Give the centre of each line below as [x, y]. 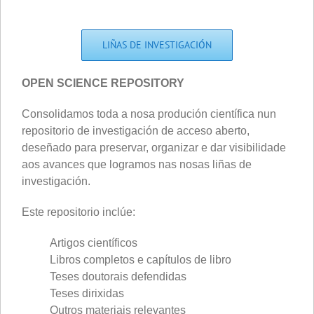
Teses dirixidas [87, 293]
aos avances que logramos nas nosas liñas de [137, 164]
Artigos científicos [94, 243]
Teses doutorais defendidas [118, 276]
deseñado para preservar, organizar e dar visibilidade [154, 147]
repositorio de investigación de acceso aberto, [136, 130]
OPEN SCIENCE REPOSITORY [103, 83]
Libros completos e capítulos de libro [141, 259]
